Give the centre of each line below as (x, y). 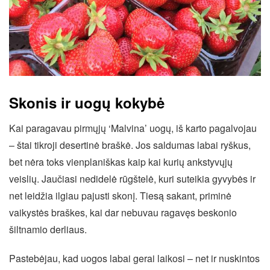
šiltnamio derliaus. (48, 229)
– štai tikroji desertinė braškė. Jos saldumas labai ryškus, (130, 145)
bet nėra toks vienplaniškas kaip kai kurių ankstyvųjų (121, 162)
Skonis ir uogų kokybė (87, 102)
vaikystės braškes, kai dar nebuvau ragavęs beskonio (123, 212)
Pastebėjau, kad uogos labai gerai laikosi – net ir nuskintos (134, 258)
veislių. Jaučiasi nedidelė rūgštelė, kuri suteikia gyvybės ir (132, 178)
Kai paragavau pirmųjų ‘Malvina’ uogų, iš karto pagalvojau (133, 128)
